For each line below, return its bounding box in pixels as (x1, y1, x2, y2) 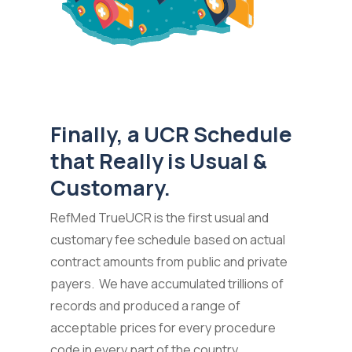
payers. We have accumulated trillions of (50, 274, 284, 292)
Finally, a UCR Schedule (50, 119, 292, 148)
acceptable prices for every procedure (50, 318, 276, 336)
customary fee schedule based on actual (50, 230, 285, 248)
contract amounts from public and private (50, 252, 288, 270)
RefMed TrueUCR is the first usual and (50, 208, 269, 226)
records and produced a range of (50, 296, 240, 314)
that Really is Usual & (50, 145, 267, 175)
